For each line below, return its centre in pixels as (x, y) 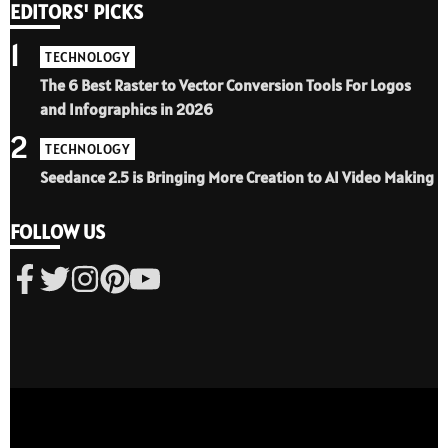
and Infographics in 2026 (126, 108)
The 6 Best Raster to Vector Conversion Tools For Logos (225, 84)
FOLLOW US (57, 231)
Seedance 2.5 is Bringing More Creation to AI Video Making (237, 176)
